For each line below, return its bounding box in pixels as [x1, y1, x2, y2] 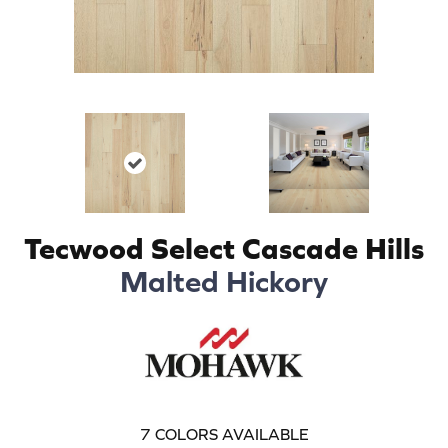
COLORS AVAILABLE [154, 424, 309, 443]
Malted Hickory [120, 263, 328, 298]
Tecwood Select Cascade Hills [24, 230, 424, 265]
